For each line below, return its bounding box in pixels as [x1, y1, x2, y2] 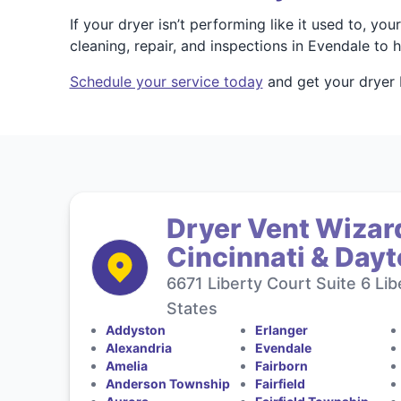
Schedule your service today [69, 73, 263, 90]
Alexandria [105, 340, 172, 355]
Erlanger [255, 322, 309, 337]
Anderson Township [105, 376, 230, 391]
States [166, 299, 218, 318]
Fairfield [255, 376, 306, 391]
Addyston [105, 322, 166, 337]
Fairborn [255, 358, 309, 373]
